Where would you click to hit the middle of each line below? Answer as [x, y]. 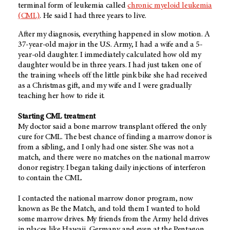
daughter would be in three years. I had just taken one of [110, 65]
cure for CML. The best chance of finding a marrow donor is [115, 137]
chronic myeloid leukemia [170, 5]
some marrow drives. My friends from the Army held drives [113, 219]
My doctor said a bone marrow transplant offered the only [112, 127]
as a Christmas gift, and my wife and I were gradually [105, 85]
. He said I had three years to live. [93, 16]
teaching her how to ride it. [62, 96]
